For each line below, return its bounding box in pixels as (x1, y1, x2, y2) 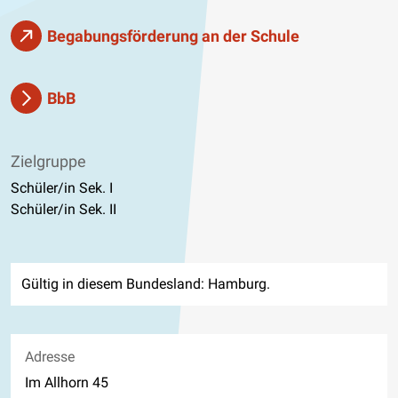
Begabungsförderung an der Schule (47, 26, 299, 45)
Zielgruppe (11, 151, 86, 171)
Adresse (25, 347, 75, 365)
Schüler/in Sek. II (11, 200, 116, 218)
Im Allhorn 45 (25, 373, 108, 391)
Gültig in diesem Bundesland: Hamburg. (21, 275, 270, 292)
